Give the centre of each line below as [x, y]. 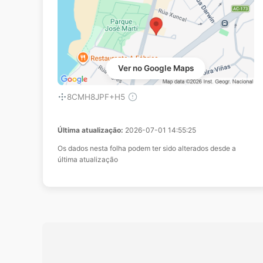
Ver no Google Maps [156, 68]
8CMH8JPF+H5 [96, 97]
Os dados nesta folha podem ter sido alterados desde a [147, 148]
